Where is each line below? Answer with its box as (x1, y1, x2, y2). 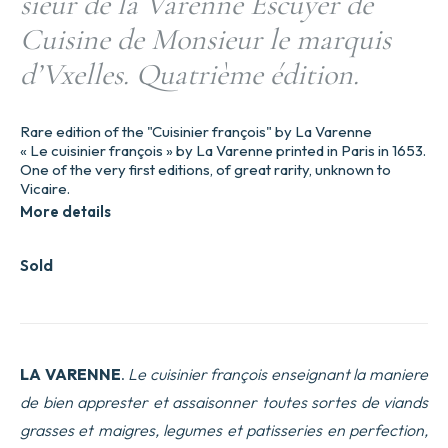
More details (20, 201, 111, 221)
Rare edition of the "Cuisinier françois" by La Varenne (20, 121, 372, 141)
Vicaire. (20, 178, 70, 198)
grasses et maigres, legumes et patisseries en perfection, (20, 419, 428, 440)
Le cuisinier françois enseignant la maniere (128, 363, 429, 384)
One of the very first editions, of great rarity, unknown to (20, 159, 391, 179)
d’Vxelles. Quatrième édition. (20, 55, 359, 93)
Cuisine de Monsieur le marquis (20, 20, 391, 58)
